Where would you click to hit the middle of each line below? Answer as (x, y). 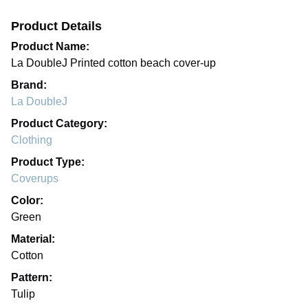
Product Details (56, 26)
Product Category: (59, 124)
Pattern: (32, 278)
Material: (33, 239)
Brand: (29, 85)
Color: (27, 201)
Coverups (35, 179)
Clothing (32, 140)
